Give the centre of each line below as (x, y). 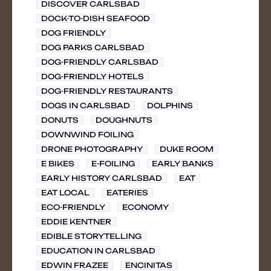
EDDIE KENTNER (76, 222)
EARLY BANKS (183, 164)
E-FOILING (113, 164)
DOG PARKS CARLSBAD (93, 47)
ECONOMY (145, 207)
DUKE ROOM (187, 149)
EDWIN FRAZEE (75, 265)
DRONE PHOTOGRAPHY (92, 149)
